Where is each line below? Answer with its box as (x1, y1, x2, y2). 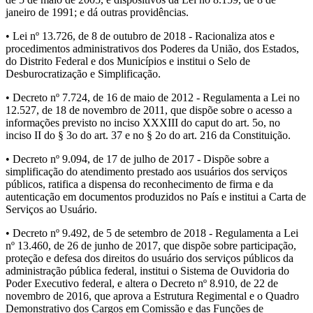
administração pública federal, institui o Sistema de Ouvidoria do (6, 265, 289, 277)
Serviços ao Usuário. (6, 203, 97, 216)
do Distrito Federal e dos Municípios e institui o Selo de (6, 55, 250, 68)
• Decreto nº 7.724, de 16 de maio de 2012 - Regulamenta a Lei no (6, 92, 300, 104)
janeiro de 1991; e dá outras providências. (6, 6, 189, 19)
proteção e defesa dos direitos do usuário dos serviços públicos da (6, 252, 293, 265)
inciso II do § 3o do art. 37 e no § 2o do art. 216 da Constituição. (6, 129, 291, 142)
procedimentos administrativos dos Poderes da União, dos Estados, (6, 43, 299, 55)
